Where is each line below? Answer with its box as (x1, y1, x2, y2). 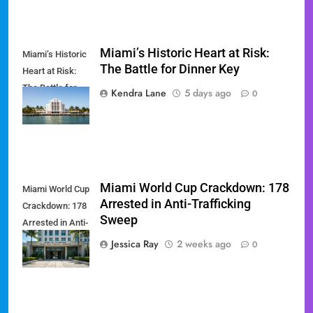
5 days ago (184, 85, 231, 100)
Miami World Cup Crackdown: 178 (100, 180, 289, 195)
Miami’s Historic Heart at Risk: (100, 45, 270, 60)
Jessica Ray (111, 236, 159, 251)
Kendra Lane (111, 85, 166, 100)
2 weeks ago (177, 236, 231, 251)
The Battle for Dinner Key (100, 61, 240, 76)
